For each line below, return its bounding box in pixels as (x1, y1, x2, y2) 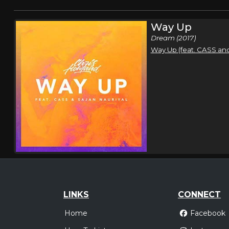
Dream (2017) (150, 34, 196, 42)
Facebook (190, 209, 225, 218)
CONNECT (178, 189, 221, 199)
